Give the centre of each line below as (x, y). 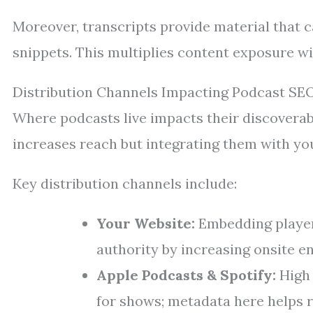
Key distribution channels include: (125, 183)
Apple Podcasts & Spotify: (186, 275)
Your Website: (146, 223)
